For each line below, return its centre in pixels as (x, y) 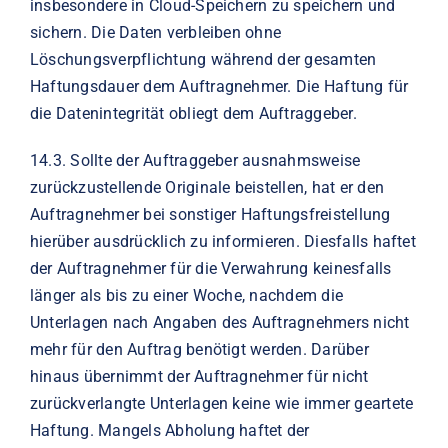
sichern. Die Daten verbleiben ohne (155, 32)
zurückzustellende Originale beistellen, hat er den (206, 187)
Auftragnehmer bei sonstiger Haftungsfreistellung (210, 214)
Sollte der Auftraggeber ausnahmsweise (215, 160)
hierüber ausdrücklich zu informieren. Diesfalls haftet (222, 241)
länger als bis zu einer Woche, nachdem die (186, 295)
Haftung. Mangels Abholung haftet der (169, 430)
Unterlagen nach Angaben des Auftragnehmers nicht (219, 322)
